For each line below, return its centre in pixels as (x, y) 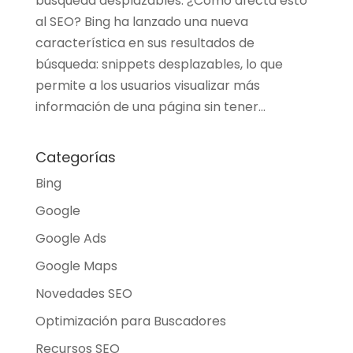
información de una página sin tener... (150, 106)
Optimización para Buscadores (130, 321)
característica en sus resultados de (145, 43)
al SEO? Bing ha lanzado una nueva (141, 21)
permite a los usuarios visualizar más (147, 85)
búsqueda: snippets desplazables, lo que (159, 64)
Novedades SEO (84, 293)
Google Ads (71, 238)
